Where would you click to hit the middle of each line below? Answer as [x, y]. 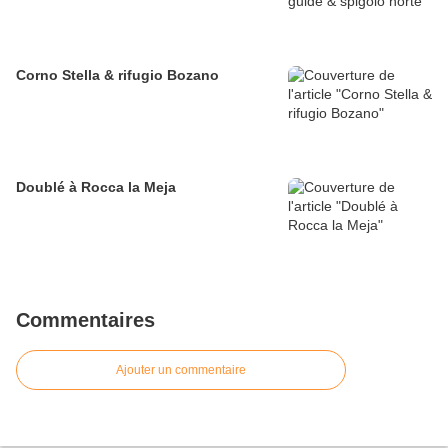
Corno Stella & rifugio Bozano [117, 75]
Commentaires [85, 320]
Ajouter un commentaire [181, 370]
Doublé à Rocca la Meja [96, 187]
